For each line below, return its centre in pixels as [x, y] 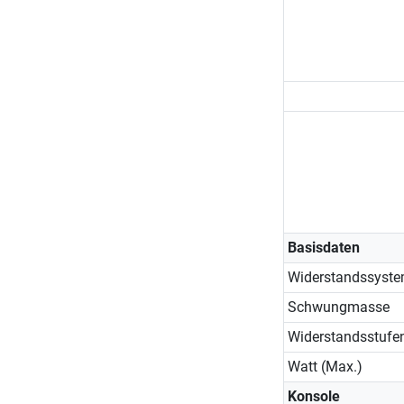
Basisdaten [323, 247]
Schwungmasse [338, 307]
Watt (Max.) [325, 366]
